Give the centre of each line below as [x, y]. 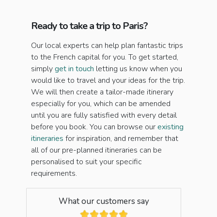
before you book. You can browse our [94, 127]
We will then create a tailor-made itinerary [102, 92]
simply [42, 69]
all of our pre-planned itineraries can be [96, 150]
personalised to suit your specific [86, 162]
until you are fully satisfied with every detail [104, 115]
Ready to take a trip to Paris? [89, 26]
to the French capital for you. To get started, [105, 57]
